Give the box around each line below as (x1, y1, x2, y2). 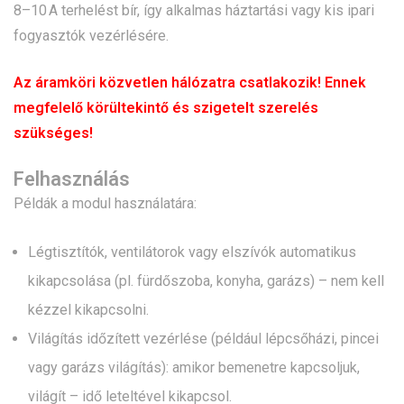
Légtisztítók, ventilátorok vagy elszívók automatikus (28, 243, 356, 262)
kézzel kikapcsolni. (28, 301, 149, 319)
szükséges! (14, 124, 93, 142)
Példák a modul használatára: (14, 195, 197, 213)
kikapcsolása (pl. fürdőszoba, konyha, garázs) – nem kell (28, 272, 384, 290)
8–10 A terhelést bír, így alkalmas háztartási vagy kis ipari (14, 2, 374, 20)
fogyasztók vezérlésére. (14, 27, 169, 45)
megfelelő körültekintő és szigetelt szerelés (14, 99, 318, 117)
